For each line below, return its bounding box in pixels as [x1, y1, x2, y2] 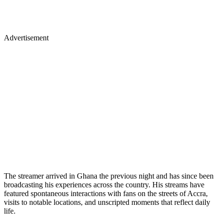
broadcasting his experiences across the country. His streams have [4, 180, 204, 189]
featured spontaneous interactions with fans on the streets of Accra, [4, 189, 208, 198]
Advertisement [4, 33, 49, 42]
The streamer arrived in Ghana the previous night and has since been [4, 171, 214, 180]
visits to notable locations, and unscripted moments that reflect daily [4, 198, 210, 206]
